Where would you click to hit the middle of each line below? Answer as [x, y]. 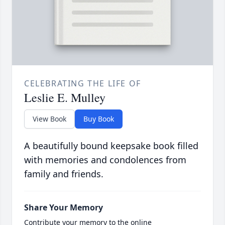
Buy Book [99, 119]
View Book [49, 119]
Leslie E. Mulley [65, 98]
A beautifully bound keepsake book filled [111, 146]
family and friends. [64, 174]
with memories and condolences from [105, 160]
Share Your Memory [64, 208]
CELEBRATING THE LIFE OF [83, 84]
